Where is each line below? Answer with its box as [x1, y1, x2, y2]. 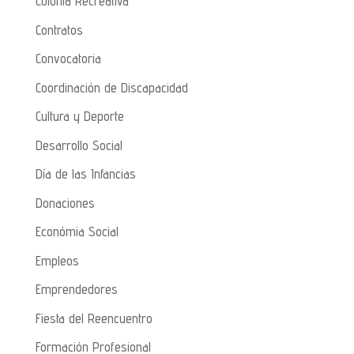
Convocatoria [35, 51, 101, 67]
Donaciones [35, 194, 95, 211]
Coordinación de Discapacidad [35, 79, 188, 96]
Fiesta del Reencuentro [35, 310, 153, 326]
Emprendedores [35, 281, 118, 298]
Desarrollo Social [35, 137, 122, 153]
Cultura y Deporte [35, 108, 124, 125]
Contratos [35, 21, 83, 38]
